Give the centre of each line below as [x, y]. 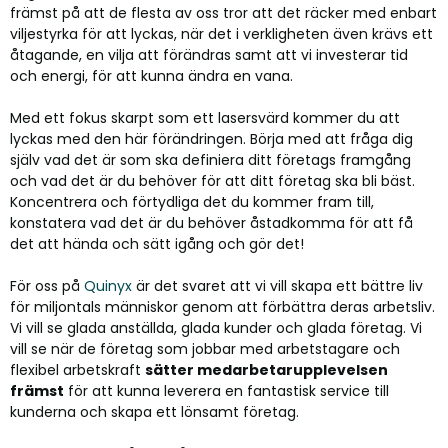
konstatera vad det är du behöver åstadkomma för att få [211, 223]
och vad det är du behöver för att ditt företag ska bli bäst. [212, 181]
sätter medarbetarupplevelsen [266, 370]
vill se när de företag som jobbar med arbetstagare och [205, 349]
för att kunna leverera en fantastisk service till [226, 391]
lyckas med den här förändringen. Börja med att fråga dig [211, 139]
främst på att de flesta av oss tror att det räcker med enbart [223, 13]
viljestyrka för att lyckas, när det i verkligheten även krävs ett [221, 34]
